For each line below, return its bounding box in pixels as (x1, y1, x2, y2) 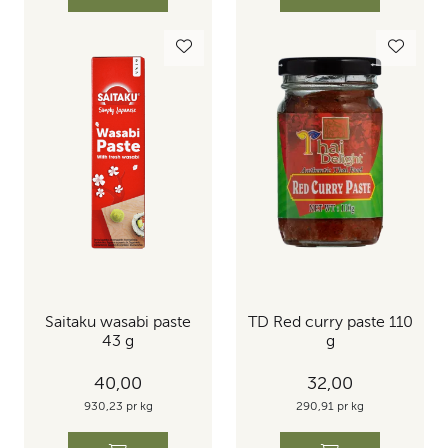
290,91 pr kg (296, 400, 364, 413)
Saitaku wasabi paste (45, 315, 191, 332)
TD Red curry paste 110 (247, 315, 413, 332)
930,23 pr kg (83, 400, 153, 413)
